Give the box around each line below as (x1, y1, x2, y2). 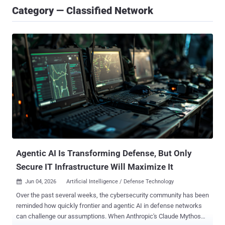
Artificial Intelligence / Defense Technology (66, 178, 174, 185)
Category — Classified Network (12, 5, 153, 17)
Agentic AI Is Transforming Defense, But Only (16, 148, 192, 159)
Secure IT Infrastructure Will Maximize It (16, 162, 173, 172)
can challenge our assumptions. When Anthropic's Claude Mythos (16, 212, 201, 220)
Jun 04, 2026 (25, 178, 56, 185)
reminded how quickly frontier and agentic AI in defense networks (16, 202, 202, 210)
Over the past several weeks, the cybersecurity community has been (16, 191, 209, 199)
